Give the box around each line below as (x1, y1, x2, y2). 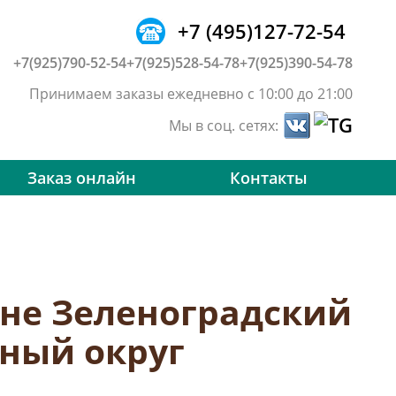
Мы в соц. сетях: (169, 116, 282, 135)
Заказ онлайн (27, 167, 136, 188)
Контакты (229, 167, 308, 188)
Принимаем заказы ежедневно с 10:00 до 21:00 (29, 84, 353, 103)
